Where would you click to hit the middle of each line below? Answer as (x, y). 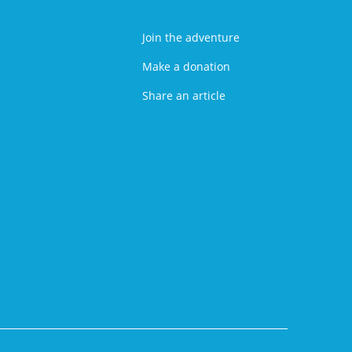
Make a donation (186, 66)
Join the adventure (191, 37)
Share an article (183, 95)
